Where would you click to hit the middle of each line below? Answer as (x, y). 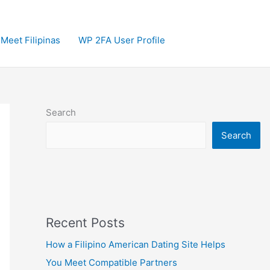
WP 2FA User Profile (122, 40)
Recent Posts (85, 222)
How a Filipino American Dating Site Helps (136, 244)
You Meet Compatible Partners (111, 262)
